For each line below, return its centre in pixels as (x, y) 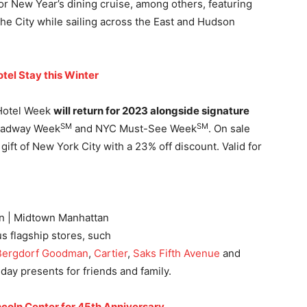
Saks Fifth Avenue (176, 254)
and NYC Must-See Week (134, 129)
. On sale (229, 129)
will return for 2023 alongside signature (151, 111)
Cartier (111, 254)
